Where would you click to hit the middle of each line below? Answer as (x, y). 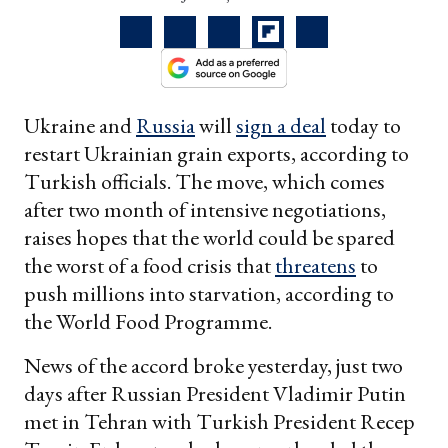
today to (363, 125)
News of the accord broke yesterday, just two (213, 365)
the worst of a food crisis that (149, 265)
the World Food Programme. (148, 321)
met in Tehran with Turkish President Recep (219, 421)
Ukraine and (80, 125)
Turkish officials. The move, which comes (204, 181)
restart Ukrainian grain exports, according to (216, 153)
